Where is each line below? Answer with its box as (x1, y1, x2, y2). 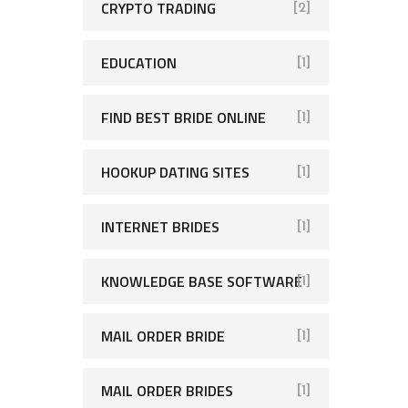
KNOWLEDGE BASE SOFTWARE (101, 270, 302, 292)
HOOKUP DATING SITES (101, 161, 250, 183)
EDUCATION (101, 52, 177, 74)
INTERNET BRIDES (101, 216, 219, 238)
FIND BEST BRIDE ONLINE (101, 107, 266, 128)
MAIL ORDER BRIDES (101, 380, 233, 402)
